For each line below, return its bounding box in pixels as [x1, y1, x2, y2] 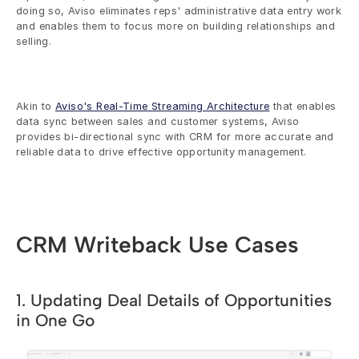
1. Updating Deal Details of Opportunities [16, 290, 332, 310]
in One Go [16, 310, 95, 330]
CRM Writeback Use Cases [16, 231, 299, 258]
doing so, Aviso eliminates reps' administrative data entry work [16, 5, 342, 17]
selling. [16, 35, 55, 47]
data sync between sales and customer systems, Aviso [16, 115, 300, 127]
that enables [269, 100, 337, 112]
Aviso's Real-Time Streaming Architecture [55, 100, 270, 112]
